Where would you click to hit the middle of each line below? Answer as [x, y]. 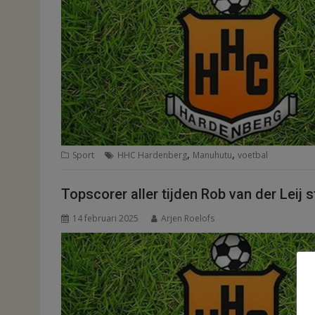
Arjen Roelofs [188, 218]
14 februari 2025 [105, 218]
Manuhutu [212, 155]
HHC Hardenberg [152, 155]
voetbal [253, 155]
